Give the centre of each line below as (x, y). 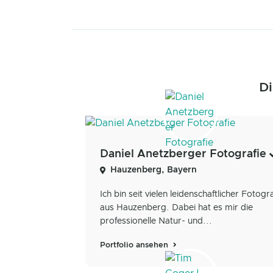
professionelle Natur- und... (156, 222)
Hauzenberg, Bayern (154, 170)
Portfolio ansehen (135, 246)
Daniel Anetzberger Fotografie (183, 154)
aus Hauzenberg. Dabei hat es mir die (176, 208)
